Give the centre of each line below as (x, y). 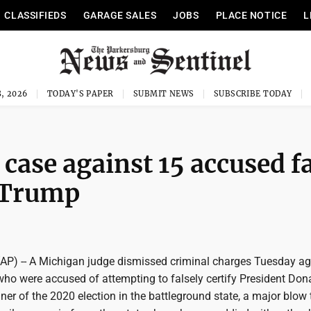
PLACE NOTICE (251, 15)
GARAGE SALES (120, 15)
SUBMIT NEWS (163, 94)
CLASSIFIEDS (35, 15)
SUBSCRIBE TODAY (253, 94)
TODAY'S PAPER (80, 94)
